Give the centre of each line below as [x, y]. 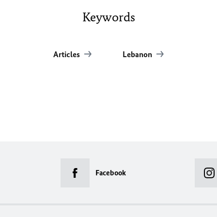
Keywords [108, 17]
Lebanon [138, 54]
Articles [67, 54]
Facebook [111, 173]
